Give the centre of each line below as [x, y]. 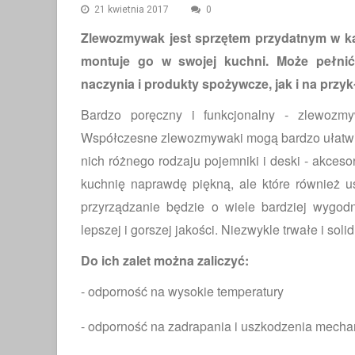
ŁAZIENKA [142, 250]
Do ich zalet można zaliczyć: [165, 260]
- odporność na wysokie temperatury [182, 291]
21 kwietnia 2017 [132, 10]
